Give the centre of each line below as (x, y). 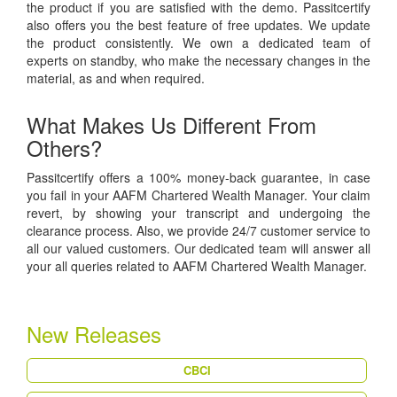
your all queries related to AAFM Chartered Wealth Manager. (197, 266)
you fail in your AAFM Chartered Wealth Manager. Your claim (198, 195)
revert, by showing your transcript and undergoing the (198, 213)
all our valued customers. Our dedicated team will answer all (198, 249)
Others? (64, 148)
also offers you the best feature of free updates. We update (198, 25)
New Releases (94, 334)
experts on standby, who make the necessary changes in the (198, 61)
